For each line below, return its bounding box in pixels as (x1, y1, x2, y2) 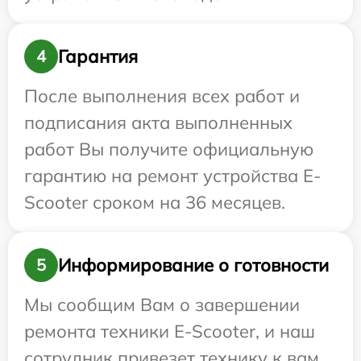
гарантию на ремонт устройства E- (24, 164, 321, 187)
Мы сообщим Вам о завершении (24, 293, 300, 316)
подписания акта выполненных (24, 111, 293, 134)
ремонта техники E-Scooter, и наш (24, 320, 315, 342)
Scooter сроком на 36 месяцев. (24, 191, 285, 214)
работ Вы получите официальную (24, 138, 313, 160)
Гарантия (58, 44, 138, 68)
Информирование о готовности (58, 253, 329, 276)
